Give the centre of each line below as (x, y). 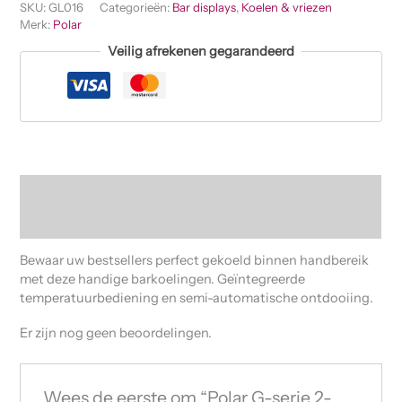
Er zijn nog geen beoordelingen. (116, 332)
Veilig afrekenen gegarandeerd (201, 52)
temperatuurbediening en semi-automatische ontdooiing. (197, 298)
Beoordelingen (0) (75, 222)
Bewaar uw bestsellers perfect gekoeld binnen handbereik (195, 261)
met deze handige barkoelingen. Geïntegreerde (163, 280)
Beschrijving (58, 190)
